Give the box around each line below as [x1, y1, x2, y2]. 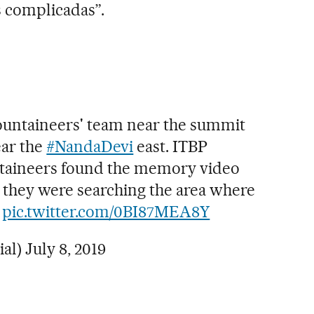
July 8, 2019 [25, 238, 107, 259]
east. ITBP [133, 136, 208, 156]
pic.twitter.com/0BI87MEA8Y [2, 201, 210, 221]
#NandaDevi [46, 136, 134, 156]
